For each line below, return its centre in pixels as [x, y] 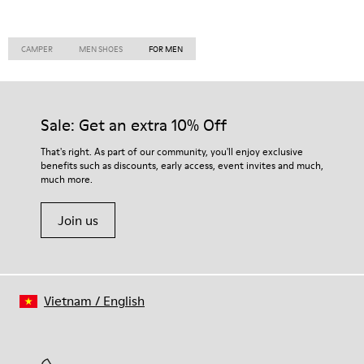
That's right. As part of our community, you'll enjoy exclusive [172, 152]
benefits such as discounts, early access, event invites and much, [182, 165]
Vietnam [68, 301]
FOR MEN [166, 49]
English [124, 301]
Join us [78, 220]
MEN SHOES [101, 49]
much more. [67, 179]
